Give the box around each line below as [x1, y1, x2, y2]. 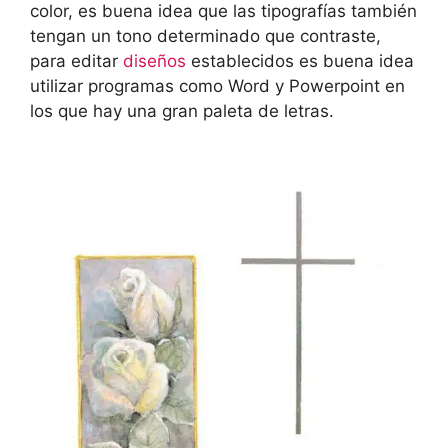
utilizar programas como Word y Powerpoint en [30, 75, 405, 96]
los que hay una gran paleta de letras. [30, 100, 334, 121]
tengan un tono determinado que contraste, [30, 25, 381, 46]
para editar [30, 50, 123, 71]
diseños [123, 50, 191, 71]
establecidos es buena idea [191, 50, 414, 71]
